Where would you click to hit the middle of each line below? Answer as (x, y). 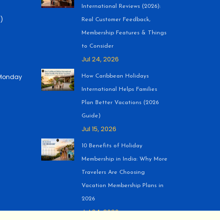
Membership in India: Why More (124, 159)
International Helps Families (119, 89)
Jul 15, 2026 (99, 129)
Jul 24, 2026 (100, 59)
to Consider (97, 46)
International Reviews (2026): (121, 6)
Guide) (91, 116)
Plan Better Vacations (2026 (120, 103)
